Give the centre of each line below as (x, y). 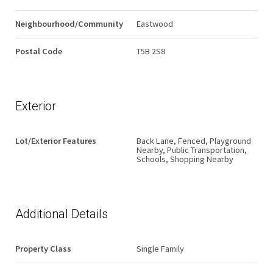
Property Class (43, 249)
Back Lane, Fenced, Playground (194, 141)
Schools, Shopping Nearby (185, 159)
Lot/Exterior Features (56, 141)
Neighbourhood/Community (69, 24)
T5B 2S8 (151, 51)
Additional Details (62, 214)
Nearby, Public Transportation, (192, 150)
